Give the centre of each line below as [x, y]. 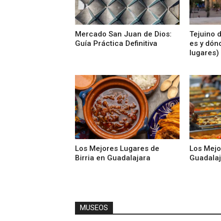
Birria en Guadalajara [113, 158]
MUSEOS [94, 208]
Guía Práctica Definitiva [116, 43]
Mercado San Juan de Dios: [123, 34]
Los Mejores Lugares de [117, 149]
